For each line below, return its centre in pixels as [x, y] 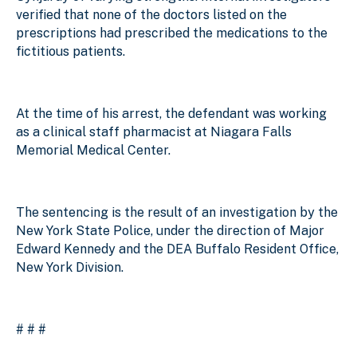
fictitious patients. [71, 51]
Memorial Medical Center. [100, 150]
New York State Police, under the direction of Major [170, 230]
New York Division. [70, 267]
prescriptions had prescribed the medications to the [172, 33]
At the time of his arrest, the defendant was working [171, 113]
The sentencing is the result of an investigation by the [177, 212]
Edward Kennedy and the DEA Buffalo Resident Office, [177, 249]
